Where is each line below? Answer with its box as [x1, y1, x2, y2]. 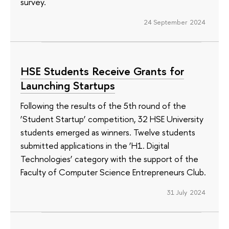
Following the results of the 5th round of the [20, 100, 186, 112]
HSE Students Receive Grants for [20, 63, 184, 79]
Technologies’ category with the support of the [20, 153, 198, 165]
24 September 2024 [144, 17, 205, 27]
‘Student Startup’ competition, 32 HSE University [20, 113, 203, 125]
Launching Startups [20, 77, 115, 93]
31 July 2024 [167, 188, 205, 197]
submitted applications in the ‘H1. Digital [20, 140, 169, 152]
